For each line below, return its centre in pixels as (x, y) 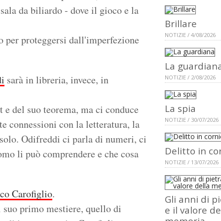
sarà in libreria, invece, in (56, 80)
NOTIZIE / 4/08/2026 (190, 35)
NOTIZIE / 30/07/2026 (192, 120)
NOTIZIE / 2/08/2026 (190, 77)
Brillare (181, 24)
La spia (180, 109)
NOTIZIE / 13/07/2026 (192, 162)
